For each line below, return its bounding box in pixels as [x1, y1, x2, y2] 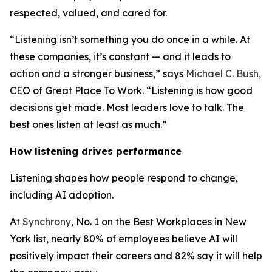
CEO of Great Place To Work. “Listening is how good [10, 84, 253, 97]
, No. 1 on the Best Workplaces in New [71, 216, 246, 228]
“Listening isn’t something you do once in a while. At [10, 33, 250, 46]
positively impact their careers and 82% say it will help [10, 250, 262, 262]
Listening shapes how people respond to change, [10, 172, 238, 184]
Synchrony [22, 216, 71, 228]
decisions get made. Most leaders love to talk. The [10, 101, 244, 114]
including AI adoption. [10, 189, 114, 201]
